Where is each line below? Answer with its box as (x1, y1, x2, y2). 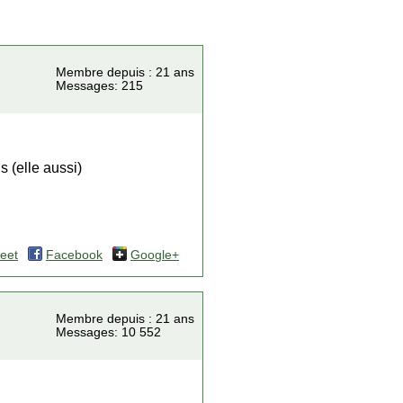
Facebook (46, 248, 103, 262)
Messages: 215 (56, 79, 143, 93)
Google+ (130, 248, 179, 262)
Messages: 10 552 (56, 326, 161, 339)
